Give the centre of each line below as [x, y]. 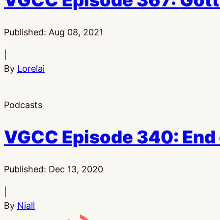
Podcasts [23, 105]
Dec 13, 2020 [76, 169]
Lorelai [31, 68]
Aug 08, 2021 [76, 32]
